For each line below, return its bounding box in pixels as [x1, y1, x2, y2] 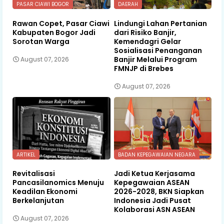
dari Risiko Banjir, [113, 27, 176, 38]
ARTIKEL [16, 150, 35, 158]
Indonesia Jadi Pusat [113, 195, 191, 206]
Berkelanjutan [12, 195, 64, 206]
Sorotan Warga [12, 36, 69, 47]
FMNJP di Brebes [113, 63, 173, 74]
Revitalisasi [12, 168, 55, 179]
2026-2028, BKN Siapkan [113, 186, 204, 197]
